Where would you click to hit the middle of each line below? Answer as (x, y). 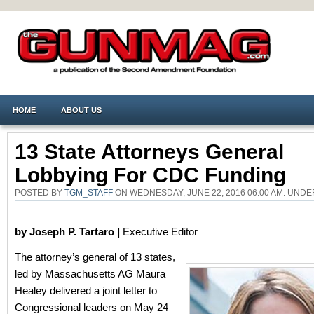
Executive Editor (160, 232)
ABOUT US (81, 110)
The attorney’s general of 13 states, (95, 257)
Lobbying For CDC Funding (150, 175)
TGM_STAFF (89, 192)
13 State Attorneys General (149, 152)
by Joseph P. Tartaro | (69, 232)
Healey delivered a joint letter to (86, 291)
